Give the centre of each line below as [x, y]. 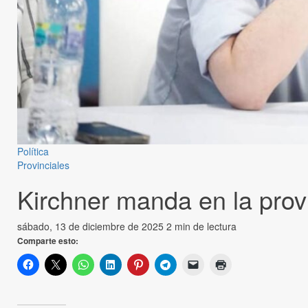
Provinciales [43, 165]
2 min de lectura [201, 227]
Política [33, 152]
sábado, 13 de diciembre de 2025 [92, 227]
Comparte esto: [48, 241]
